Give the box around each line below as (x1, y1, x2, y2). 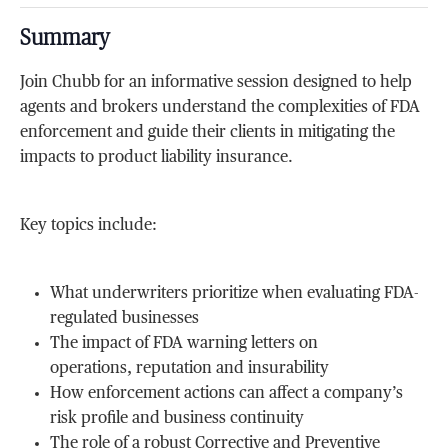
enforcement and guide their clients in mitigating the (20, 125, 396, 141)
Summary (20, 26, 111, 49)
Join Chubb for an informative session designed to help (20, 75, 413, 91)
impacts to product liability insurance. (20, 150, 294, 166)
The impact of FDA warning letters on (50, 336, 319, 352)
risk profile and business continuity (50, 411, 305, 427)
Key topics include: (20, 218, 158, 234)
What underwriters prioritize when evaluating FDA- (50, 286, 420, 302)
